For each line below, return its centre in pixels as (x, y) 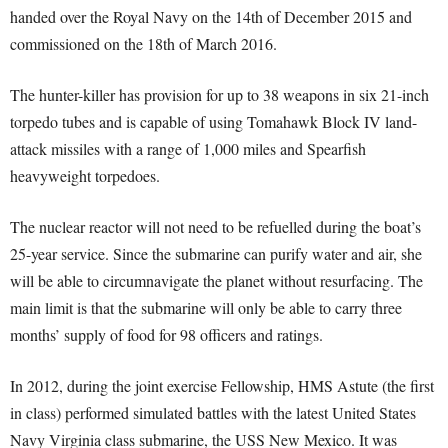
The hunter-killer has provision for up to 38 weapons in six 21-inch (219, 94)
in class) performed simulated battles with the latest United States (213, 412)
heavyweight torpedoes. (85, 175)
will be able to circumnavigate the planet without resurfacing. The (216, 280)
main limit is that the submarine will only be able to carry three (206, 307)
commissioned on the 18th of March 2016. (143, 43)
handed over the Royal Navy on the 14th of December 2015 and (211, 16)
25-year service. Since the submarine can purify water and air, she (216, 253)
